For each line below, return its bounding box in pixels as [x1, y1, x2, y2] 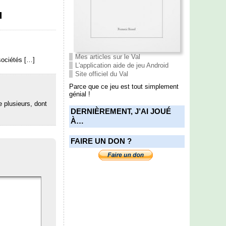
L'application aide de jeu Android [75, 61, 168, 69]
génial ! [69, 90, 90, 98]
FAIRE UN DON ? [70, 137, 132, 145]
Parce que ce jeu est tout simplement [69, 82, 179, 90]
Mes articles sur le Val [75, 52, 140, 61]
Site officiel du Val [75, 70, 128, 78]
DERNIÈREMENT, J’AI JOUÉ [70, 107, 171, 116]
